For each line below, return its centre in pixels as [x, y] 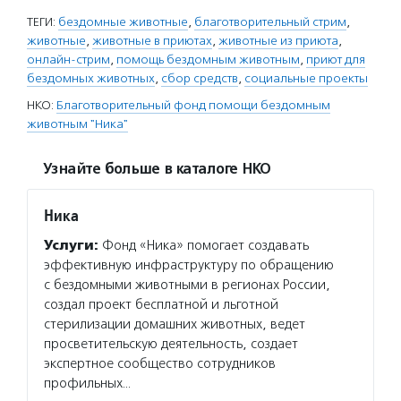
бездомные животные [123, 22]
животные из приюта [278, 41]
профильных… [87, 383]
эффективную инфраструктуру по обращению [189, 265]
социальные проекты [306, 78]
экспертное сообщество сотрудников [160, 363]
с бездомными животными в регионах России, [187, 285]
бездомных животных [91, 78]
